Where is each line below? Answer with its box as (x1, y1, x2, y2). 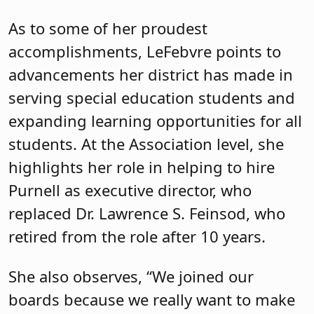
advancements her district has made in (8, 63, 293, 85)
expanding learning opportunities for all (8, 109, 302, 131)
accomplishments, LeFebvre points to (8, 40, 281, 62)
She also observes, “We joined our (8, 266, 254, 287)
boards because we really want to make (8, 289, 295, 310)
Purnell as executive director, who (8, 179, 252, 200)
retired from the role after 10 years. (8, 225, 266, 247)
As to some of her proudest (8, 17, 207, 39)
